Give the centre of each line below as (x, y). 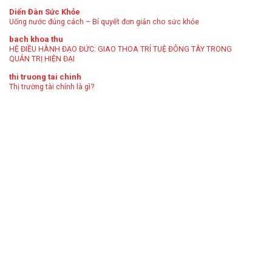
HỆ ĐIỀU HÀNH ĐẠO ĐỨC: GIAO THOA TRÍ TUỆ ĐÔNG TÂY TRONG (121, 49)
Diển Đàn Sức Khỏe (45, 12)
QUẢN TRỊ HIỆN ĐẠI (42, 59)
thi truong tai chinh (45, 76)
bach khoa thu (36, 39)
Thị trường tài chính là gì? (52, 87)
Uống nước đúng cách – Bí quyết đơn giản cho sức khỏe (104, 22)
